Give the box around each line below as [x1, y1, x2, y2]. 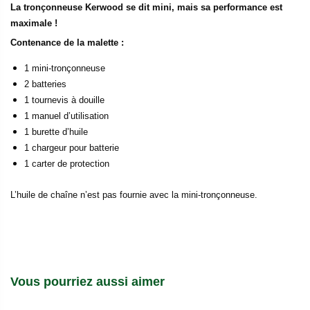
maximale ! [10, 18, 57, 29]
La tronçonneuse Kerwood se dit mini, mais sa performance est [10, 2, 282, 13]
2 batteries [24, 78, 66, 89]
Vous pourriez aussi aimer [10, 275, 165, 289]
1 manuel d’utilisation [24, 110, 109, 121]
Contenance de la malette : [10, 37, 124, 48]
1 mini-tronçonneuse [24, 62, 105, 73]
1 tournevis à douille [24, 94, 104, 105]
